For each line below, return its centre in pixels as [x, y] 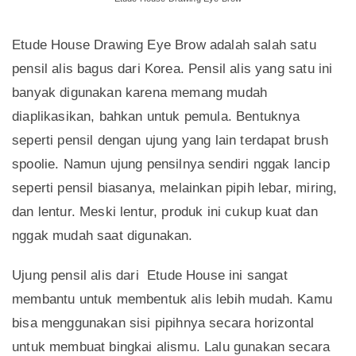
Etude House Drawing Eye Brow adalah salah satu [164, 45]
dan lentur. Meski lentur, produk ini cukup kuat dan [165, 212]
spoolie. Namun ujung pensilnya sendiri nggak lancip [171, 164]
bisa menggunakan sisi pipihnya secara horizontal [163, 323]
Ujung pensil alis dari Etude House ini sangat [150, 276]
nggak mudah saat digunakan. [103, 236]
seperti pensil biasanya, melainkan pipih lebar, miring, [175, 188]
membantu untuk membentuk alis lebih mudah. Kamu [172, 300]
